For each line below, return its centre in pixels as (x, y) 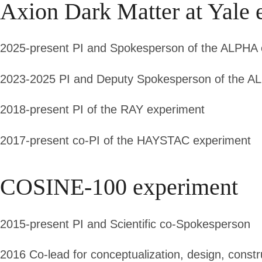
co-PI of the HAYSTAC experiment (160, 141)
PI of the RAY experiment (137, 110)
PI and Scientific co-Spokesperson (160, 224)
